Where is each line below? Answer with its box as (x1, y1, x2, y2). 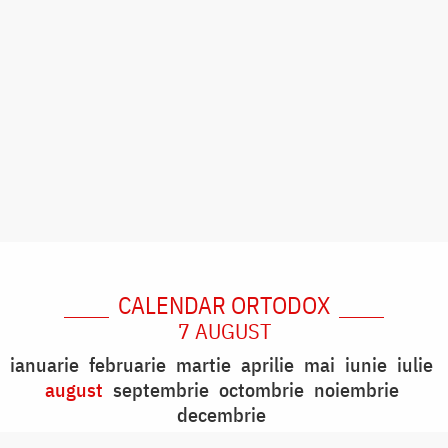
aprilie (241, 350, 294, 378)
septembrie (112, 375, 209, 403)
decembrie (177, 400, 266, 428)
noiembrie (313, 375, 399, 403)
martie (176, 350, 231, 378)
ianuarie (10, 350, 79, 378)
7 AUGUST (177, 315, 271, 345)
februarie (89, 350, 166, 378)
